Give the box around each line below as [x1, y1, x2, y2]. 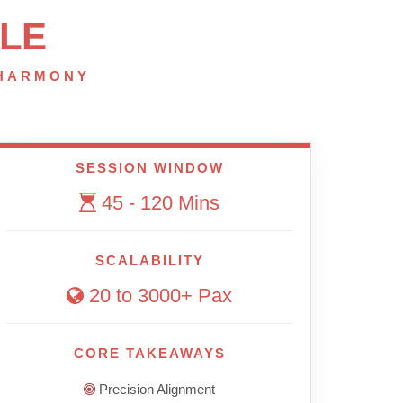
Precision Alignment [95, 381, 215, 398]
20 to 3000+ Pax [84, 284, 232, 308]
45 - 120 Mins [96, 192, 219, 215]
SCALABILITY [94, 253, 204, 269]
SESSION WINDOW [75, 160, 224, 176]
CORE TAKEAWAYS [73, 345, 226, 362]
